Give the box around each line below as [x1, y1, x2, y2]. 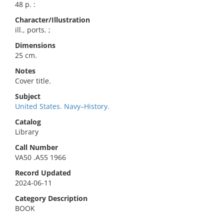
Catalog [15, 117, 41, 126]
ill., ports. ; [15, 25, 50, 34]
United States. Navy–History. [15, 101, 109, 111]
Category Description [15, 193, 87, 203]
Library [15, 127, 38, 136]
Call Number [15, 142, 58, 152]
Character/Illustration [15, 15, 90, 24]
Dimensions [15, 40, 55, 50]
